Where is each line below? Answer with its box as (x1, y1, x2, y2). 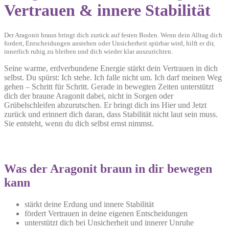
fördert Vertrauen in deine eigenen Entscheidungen (25, 209, 188, 218)
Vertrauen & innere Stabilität (4, 1, 211, 20)
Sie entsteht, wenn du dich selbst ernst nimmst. (4, 119, 154, 128)
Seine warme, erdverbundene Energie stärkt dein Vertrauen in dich (4, 63, 218, 73)
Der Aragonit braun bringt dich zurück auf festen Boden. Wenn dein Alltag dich (4, 31, 222, 39)
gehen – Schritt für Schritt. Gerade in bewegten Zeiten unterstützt (4, 82, 214, 91)
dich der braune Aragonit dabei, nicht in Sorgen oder (4, 91, 173, 100)
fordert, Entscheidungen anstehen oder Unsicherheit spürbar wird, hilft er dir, (4, 39, 215, 47)
